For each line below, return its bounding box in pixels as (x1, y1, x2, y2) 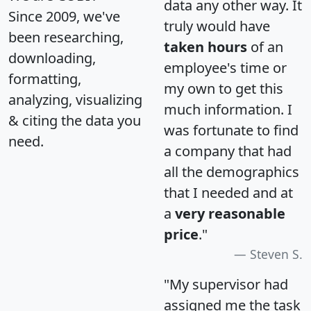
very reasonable (175, 204, 285, 224)
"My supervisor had (164, 275, 288, 294)
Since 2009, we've (8, 7, 120, 26)
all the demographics (164, 162, 299, 182)
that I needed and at (164, 183, 293, 203)
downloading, (8, 49, 96, 68)
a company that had (164, 142, 292, 161)
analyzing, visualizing (8, 90, 142, 110)
